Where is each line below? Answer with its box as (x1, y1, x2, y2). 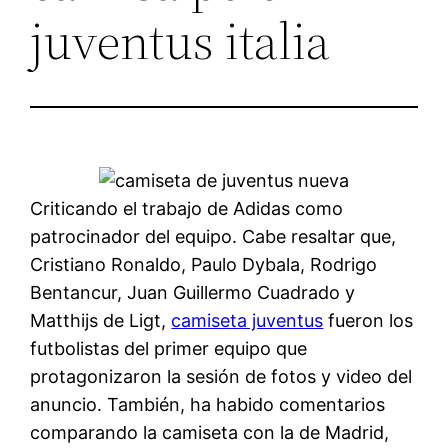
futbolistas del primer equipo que (30, 337, 308, 359)
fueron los (323, 309, 414, 331)
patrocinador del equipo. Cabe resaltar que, (30, 225, 397, 247)
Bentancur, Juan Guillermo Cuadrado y (30, 281, 356, 303)
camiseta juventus (171, 309, 324, 331)
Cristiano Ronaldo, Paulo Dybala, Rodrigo (30, 253, 378, 275)
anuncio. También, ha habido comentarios (30, 393, 386, 415)
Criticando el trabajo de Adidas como (30, 197, 344, 219)
